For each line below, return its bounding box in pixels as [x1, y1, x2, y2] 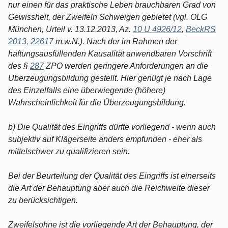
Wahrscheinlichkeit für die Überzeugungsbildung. [8, 98, 186, 107]
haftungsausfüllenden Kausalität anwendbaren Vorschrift [8, 49, 212, 58]
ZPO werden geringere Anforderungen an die [44, 61, 208, 70]
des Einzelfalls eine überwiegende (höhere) [8, 85, 165, 95]
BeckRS [186, 24, 216, 34]
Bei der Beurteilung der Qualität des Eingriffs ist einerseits [8, 171, 216, 180]
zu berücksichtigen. [8, 195, 78, 205]
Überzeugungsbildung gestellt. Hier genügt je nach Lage [8, 73, 212, 82]
